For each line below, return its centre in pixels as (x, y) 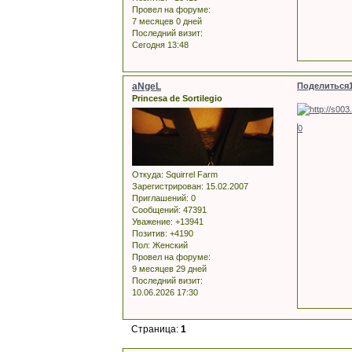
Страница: (156, 329)
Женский (169, 245)
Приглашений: (160, 198)
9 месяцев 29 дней (169, 268)
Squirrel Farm (191, 174)
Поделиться (323, 85)
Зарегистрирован (167, 186)
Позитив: (150, 233)
